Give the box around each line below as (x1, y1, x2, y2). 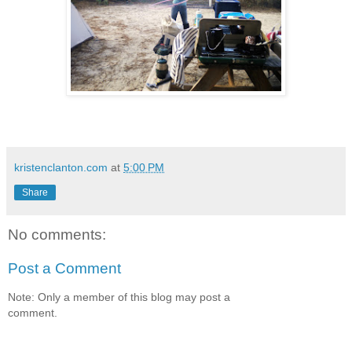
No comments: (8, 225, 106, 243)
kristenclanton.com (14, 160, 108, 174)
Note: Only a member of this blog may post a (8, 290, 230, 303)
